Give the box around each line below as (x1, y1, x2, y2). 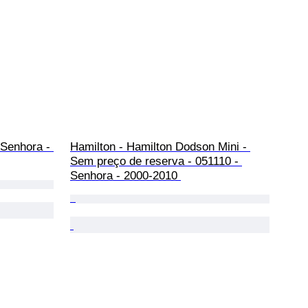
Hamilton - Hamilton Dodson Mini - (70, 140, 250, 153)
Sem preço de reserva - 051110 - (70, 154, 242, 168)
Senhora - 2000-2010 (70, 168, 181, 182)
